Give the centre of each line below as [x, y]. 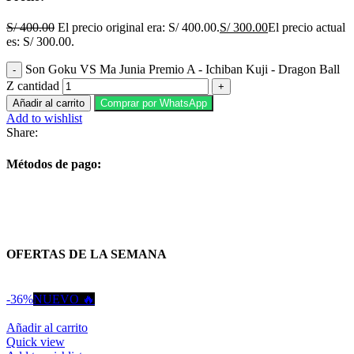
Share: [22, 133]
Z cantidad [33, 86]
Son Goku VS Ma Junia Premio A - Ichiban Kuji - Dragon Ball [183, 70]
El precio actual [307, 28]
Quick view [36, 342]
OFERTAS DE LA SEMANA [87, 254]
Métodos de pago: [54, 164]
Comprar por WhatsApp [154, 104]
